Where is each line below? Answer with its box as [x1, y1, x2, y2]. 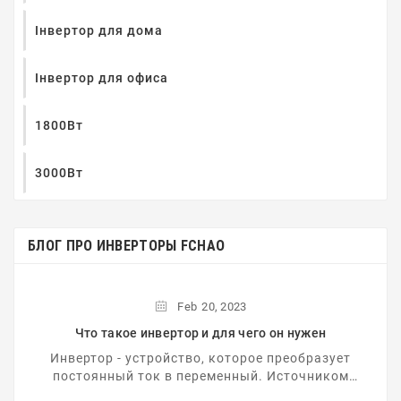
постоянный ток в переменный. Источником [52, 368, 349, 383]
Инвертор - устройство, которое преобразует [50, 350, 351, 365]
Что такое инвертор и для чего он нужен [74, 325, 327, 340]
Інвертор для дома [35, 22, 163, 38]
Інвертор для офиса [35, 70, 168, 85]
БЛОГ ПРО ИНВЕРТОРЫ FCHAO [28, 236, 226, 254]
